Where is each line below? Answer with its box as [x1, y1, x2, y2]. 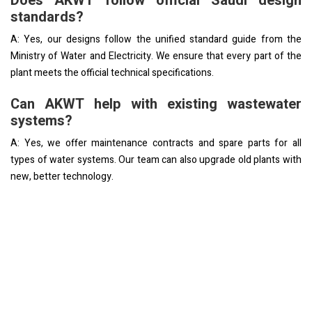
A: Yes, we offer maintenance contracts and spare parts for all [10, 135, 302, 150]
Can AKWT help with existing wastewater [10, 93, 302, 114]
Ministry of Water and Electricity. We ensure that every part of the [10, 48, 302, 63]
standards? [10, 6, 84, 27]
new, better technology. [10, 169, 114, 184]
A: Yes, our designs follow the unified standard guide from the [10, 31, 302, 47]
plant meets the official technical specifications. [10, 65, 214, 80]
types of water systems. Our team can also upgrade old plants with [10, 152, 302, 167]
